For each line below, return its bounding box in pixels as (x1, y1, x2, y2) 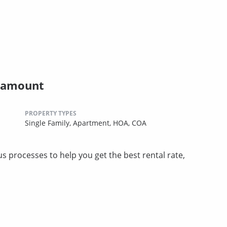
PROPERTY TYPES (25, 108, 77, 118)
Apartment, (73, 118, 113, 128)
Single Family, (25, 118, 73, 128)
